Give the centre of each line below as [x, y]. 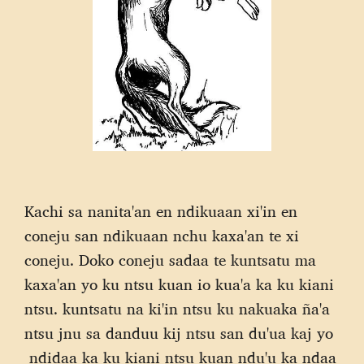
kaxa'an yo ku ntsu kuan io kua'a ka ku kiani [179, 285]
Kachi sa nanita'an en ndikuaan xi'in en [161, 212]
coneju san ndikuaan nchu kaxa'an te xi [162, 236]
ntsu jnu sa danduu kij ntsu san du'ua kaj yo [179, 334]
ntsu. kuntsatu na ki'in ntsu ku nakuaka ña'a [177, 309]
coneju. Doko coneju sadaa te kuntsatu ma [170, 260]
